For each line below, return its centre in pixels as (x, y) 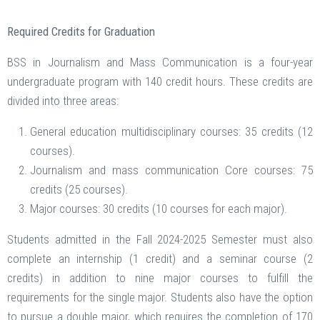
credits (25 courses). (79, 190)
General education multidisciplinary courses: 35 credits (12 (171, 132)
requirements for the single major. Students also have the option (160, 297)
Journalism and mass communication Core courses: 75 (171, 170)
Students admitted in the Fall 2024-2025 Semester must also (160, 240)
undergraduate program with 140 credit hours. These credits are (160, 82)
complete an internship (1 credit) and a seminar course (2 (160, 259)
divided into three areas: (63, 101)
